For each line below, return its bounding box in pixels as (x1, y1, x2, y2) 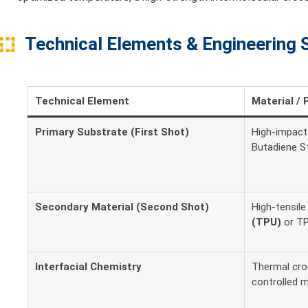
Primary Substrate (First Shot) (35, 126, 189, 139)
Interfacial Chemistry (35, 261, 142, 274)
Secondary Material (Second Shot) (35, 201, 209, 214)
